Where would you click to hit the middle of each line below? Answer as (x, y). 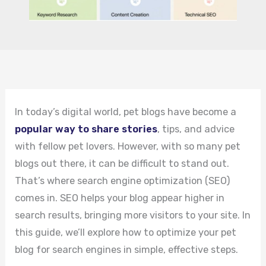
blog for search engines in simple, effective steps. (127, 250)
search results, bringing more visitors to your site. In (133, 216)
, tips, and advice (196, 129)
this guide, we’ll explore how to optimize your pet (126, 233)
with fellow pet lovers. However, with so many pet (128, 147)
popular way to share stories (86, 129)
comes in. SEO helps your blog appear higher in (120, 198)
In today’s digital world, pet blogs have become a (126, 112)
